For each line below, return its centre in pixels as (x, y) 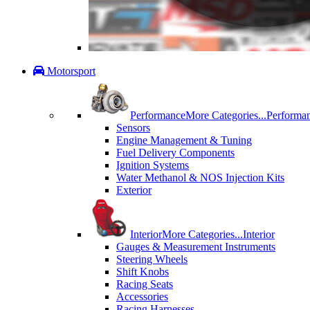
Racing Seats (145, 284)
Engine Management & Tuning (184, 140)
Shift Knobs (143, 272)
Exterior (134, 190)
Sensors (133, 128)
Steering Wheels (152, 259)
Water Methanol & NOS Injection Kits (200, 178)
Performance (158, 116)
